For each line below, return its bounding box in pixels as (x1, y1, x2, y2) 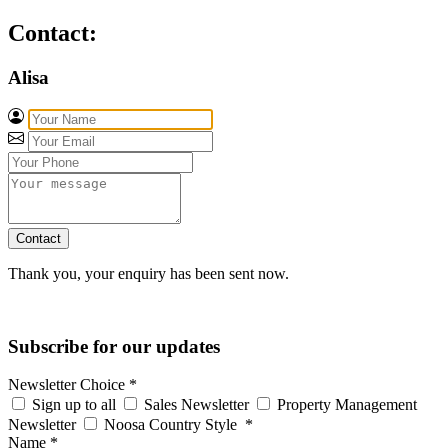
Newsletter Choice (8, 376, 129, 394)
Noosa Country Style (100, 416, 241, 434)
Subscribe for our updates (8, 335, 220, 357)
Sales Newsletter (140, 396, 253, 414)
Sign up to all (28, 396, 120, 414)
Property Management (273, 396, 417, 414)
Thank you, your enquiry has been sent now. (8, 264, 289, 282)
